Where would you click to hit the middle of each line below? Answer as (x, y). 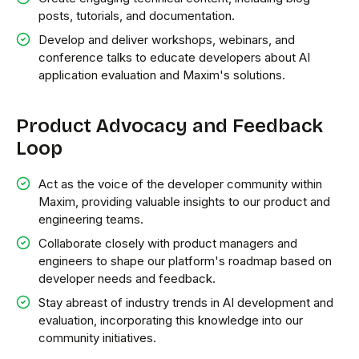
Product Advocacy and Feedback (169, 126)
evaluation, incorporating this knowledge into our (171, 320)
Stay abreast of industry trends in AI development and (186, 303)
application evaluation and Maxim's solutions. (162, 75)
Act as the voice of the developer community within (180, 184)
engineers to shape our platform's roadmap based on (185, 261)
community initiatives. (97, 338)
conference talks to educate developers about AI (174, 57)
